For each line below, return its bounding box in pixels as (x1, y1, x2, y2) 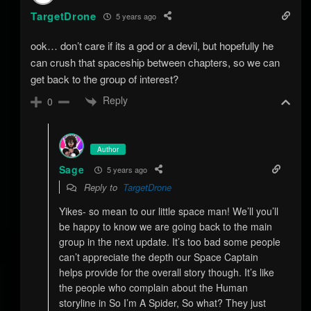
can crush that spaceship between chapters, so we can (31, 55, 280, 70)
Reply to (81, 180, 123, 194)
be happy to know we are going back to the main (58, 219, 272, 234)
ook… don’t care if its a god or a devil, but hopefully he (31, 38, 274, 53)
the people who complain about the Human (58, 280, 248, 295)
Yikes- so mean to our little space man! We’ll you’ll (58, 204, 278, 219)
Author (96, 144, 119, 155)
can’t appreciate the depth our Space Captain (58, 250, 258, 264)
